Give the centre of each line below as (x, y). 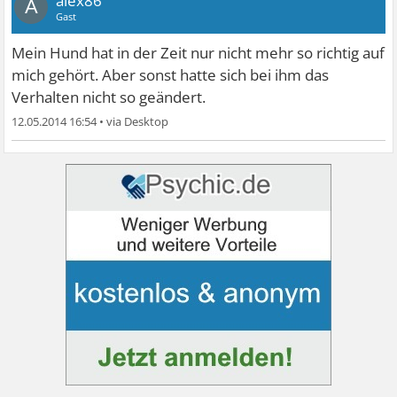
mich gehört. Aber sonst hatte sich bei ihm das (171, 75)
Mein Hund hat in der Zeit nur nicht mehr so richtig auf (198, 53)
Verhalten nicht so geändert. (109, 97)
